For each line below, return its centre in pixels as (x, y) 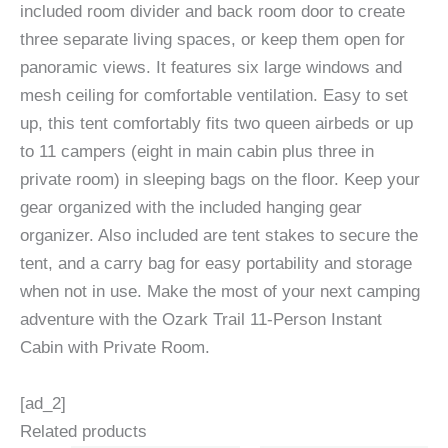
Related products (83, 432)
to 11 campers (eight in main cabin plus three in (197, 152)
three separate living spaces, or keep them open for (212, 40)
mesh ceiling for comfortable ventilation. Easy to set (214, 96)
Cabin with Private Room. (115, 348)
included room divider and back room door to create (212, 12)
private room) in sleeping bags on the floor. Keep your (220, 180)
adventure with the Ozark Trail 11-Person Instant (201, 320)
